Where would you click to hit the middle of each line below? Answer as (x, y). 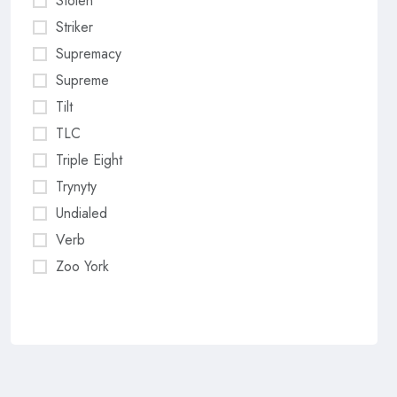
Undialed (82, 213)
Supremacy (89, 54)
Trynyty (76, 187)
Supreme (82, 80)
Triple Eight (89, 160)
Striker (74, 27)
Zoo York (82, 266)
